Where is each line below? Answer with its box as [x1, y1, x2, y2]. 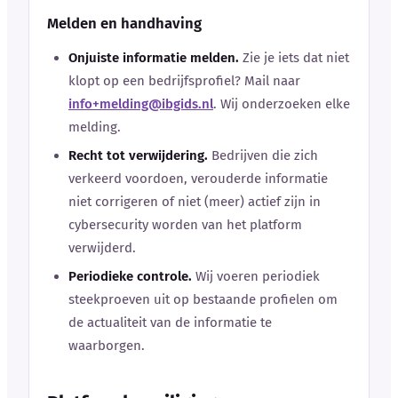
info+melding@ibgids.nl [68, 95, 213, 112]
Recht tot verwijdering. [68, 147, 208, 163]
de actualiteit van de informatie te [68, 314, 272, 330]
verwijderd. [68, 239, 136, 256]
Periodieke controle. [68, 267, 192, 284]
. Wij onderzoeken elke [213, 95, 350, 112]
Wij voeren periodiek [192, 267, 320, 284]
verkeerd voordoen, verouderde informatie [68, 170, 328, 187]
